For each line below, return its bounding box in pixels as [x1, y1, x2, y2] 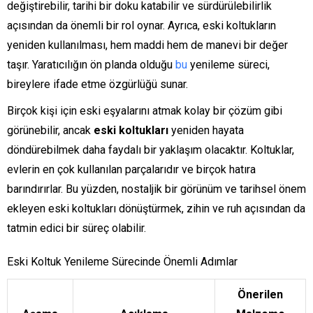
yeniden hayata [168, 124, 244, 138]
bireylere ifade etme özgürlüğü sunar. [7, 78, 188, 92]
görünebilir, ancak [7, 124, 94, 138]
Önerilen [238, 288, 283, 302]
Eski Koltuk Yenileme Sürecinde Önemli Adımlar [7, 255, 238, 269]
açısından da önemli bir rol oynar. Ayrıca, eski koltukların [7, 19, 276, 33]
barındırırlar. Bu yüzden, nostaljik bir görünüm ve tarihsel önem [7, 182, 306, 196]
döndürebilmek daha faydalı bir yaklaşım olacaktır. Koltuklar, [7, 143, 294, 157]
